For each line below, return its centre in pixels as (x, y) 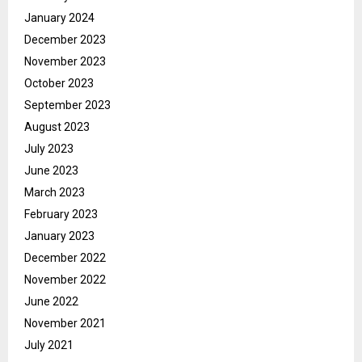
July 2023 (49, 149)
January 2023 (59, 236)
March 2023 (55, 193)
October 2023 (59, 84)
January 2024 (59, 18)
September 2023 (67, 105)
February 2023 (61, 215)
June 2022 (51, 302)
